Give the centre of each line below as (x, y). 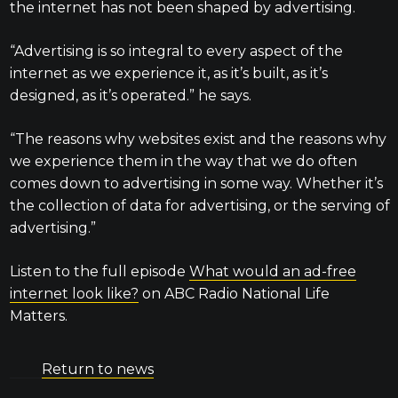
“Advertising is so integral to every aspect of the (176, 52)
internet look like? (74, 294)
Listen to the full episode (99, 272)
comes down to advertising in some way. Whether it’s (196, 184)
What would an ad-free (272, 272)
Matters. (38, 316)
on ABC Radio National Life (234, 294)
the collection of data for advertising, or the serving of (199, 206)
